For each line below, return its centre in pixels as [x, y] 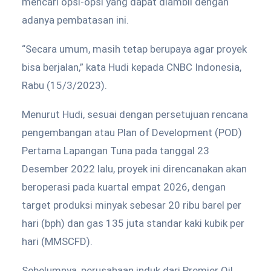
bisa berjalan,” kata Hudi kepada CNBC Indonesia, [132, 67]
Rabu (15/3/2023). [64, 85]
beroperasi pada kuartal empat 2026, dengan [124, 187]
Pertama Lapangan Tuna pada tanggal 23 [116, 151]
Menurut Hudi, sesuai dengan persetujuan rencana [135, 114]
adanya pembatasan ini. [75, 20]
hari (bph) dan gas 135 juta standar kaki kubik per [133, 223]
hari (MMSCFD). [57, 241]
